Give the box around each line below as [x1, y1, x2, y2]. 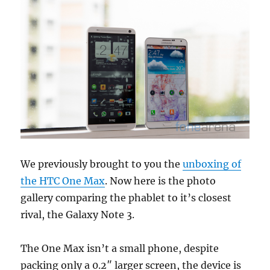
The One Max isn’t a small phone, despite [20, 242, 219, 254]
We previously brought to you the [20, 157, 183, 170]
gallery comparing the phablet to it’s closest [20, 191, 232, 204]
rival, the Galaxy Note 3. [20, 208, 135, 221]
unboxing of [183, 157, 242, 170]
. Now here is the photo [105, 174, 216, 187]
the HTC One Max [20, 174, 105, 187]
